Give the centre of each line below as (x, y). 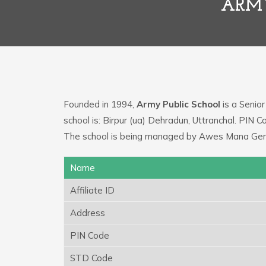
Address (88, 213)
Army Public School (178, 104)
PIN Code (90, 235)
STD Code (91, 258)
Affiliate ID (92, 190)
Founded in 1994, (100, 104)
